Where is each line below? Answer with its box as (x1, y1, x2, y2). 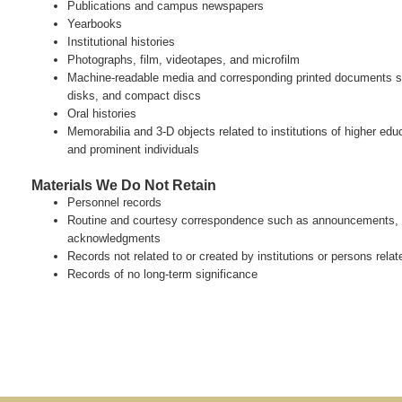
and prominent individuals (67, 143, 200, 157)
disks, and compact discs (67, 89, 202, 103)
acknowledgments (67, 232, 162, 246)
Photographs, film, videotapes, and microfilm (67, 53, 301, 67)
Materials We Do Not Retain (31, 177, 217, 193)
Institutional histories (67, 35, 176, 49)
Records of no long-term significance (67, 267, 258, 282)
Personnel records (67, 196, 162, 210)
